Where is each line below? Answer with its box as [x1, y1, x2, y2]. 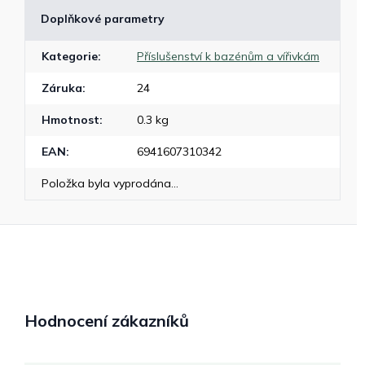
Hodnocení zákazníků [24, 310, 189, 331]
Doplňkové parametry [41, 11, 165, 26]
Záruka [42, 81, 82, 95]
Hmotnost [42, 112, 99, 127]
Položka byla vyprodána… [42, 176, 178, 191]
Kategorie [42, 49, 98, 64]
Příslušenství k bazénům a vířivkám [137, 49, 319, 64]
